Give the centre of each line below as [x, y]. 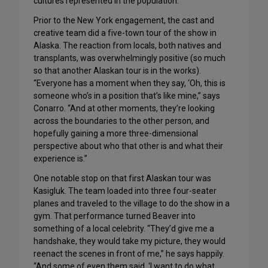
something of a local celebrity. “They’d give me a [124, 229]
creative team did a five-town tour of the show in [125, 33]
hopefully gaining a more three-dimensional [116, 134]
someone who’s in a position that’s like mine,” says [127, 96]
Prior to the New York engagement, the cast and [124, 21]
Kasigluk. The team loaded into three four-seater [125, 191]
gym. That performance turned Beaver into [115, 216]
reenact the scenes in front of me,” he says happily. [129, 254]
